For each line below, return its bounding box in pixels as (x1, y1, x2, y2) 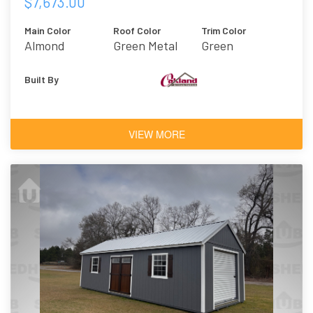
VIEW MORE (128, 126, 185, 141)
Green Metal (112, 37, 177, 53)
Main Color (24, 24, 71, 36)
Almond (24, 37, 65, 53)
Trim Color (201, 24, 247, 36)
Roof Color (112, 24, 161, 36)
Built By (24, 73, 59, 85)
